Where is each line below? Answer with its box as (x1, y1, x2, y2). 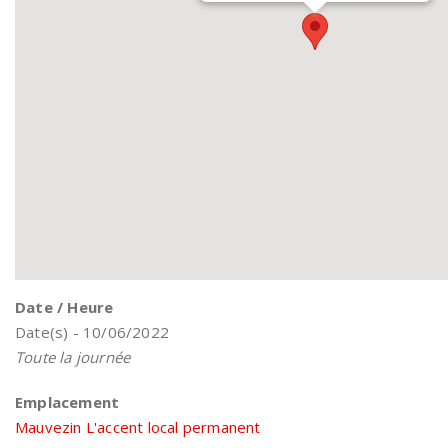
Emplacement (15, 392, 120, 412)
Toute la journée (15, 347, 131, 367)
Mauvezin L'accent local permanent (15, 417, 261, 437)
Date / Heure (15, 297, 114, 317)
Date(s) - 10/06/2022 (15, 322, 169, 342)
